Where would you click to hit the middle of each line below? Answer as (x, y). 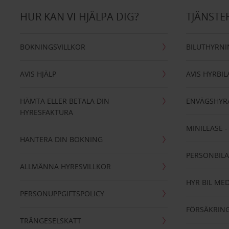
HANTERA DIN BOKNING (61, 139)
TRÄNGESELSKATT (50, 221)
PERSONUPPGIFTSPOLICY (62, 193)
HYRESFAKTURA (46, 112)
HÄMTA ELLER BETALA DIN (64, 101)
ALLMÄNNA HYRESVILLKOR (65, 166)
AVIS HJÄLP (38, 74)
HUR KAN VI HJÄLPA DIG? (79, 17)
